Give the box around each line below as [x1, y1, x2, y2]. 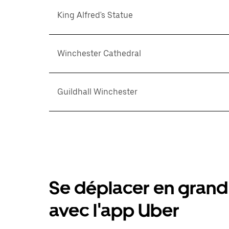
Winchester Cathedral [57, 49, 141, 58]
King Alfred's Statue [57, 10, 133, 20]
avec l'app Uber [49, 199, 179, 221]
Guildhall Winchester [57, 87, 138, 97]
